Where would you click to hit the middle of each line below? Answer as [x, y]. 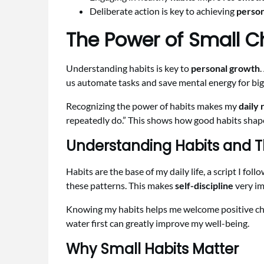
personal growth [225, 68]
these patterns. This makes [121, 186]
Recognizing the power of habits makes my [152, 106]
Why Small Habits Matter [152, 249]
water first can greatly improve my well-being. [158, 223]
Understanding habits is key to [128, 68]
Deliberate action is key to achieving [163, 11]
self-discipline [204, 186]
